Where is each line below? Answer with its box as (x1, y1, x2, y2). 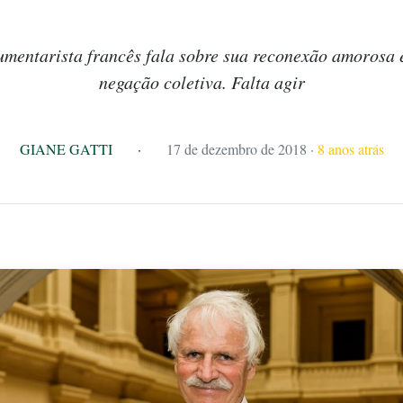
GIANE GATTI (19, 139, 112, 158)
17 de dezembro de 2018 (166, 139, 307, 158)
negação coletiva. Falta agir (98, 70, 305, 94)
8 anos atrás (317, 139, 384, 158)
